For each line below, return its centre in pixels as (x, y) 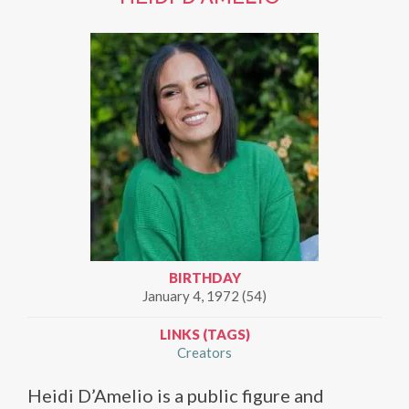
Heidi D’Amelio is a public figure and (176, 395)
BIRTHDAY (204, 277)
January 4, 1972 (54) (204, 295)
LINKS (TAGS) (204, 334)
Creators (204, 352)
